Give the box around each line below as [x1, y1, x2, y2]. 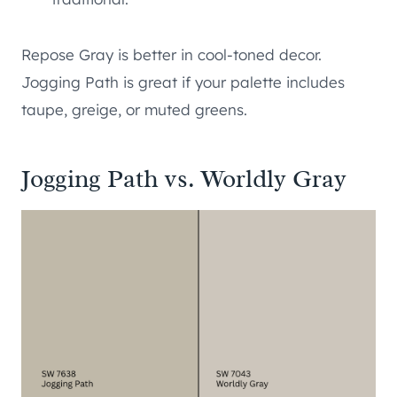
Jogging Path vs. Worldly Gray [21, 163, 346, 195]
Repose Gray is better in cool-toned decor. [21, 45, 322, 65]
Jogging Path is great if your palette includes [21, 73, 345, 92]
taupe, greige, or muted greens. [21, 100, 247, 120]
